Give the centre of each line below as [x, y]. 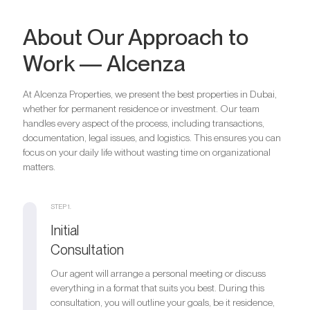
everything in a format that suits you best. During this [157, 288]
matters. [39, 167]
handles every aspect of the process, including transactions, [144, 124]
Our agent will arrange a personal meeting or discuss [158, 274]
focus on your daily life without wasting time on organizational [147, 153]
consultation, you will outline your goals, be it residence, [163, 303]
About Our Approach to [136, 37]
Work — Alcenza [104, 64]
